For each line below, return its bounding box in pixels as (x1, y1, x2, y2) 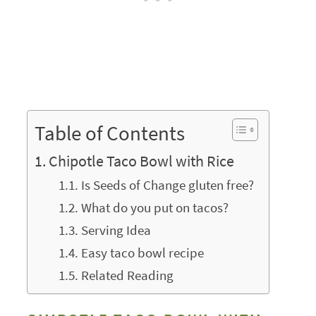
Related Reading (80, 266, 174, 284)
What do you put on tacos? (80, 198, 229, 216)
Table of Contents (34, 120, 185, 146)
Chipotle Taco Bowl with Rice (49, 151, 235, 171)
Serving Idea (80, 221, 151, 238)
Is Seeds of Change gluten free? (80, 176, 254, 193)
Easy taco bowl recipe (80, 243, 204, 261)
